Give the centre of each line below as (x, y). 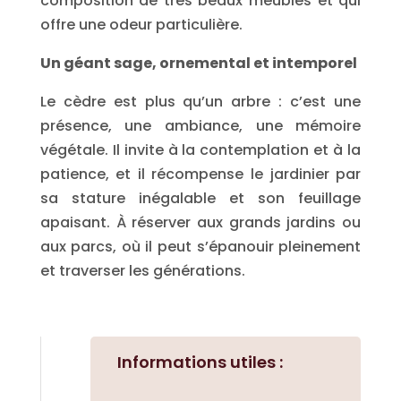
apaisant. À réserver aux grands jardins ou (200, 222)
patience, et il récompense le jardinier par (200, 174)
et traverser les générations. (142, 271)
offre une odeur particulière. (141, 25)
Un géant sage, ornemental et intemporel (198, 63)
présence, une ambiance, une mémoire (200, 126)
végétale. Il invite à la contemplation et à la (200, 150)
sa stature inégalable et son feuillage (200, 198)
